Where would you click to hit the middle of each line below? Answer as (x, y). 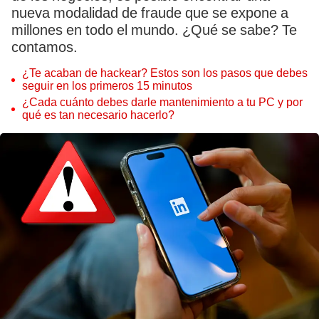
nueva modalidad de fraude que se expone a (150, 13)
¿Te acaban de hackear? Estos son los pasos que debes (165, 73)
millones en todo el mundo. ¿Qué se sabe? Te (154, 30)
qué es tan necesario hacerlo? (98, 115)
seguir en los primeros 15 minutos (107, 86)
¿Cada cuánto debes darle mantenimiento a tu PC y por (162, 102)
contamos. (45, 47)
